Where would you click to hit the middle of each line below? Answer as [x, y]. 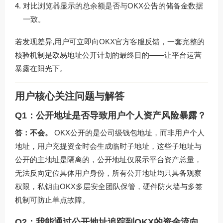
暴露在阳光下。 [41, 69]
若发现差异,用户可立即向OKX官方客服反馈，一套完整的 [110, 42]
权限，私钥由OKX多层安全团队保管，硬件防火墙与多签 [109, 186]
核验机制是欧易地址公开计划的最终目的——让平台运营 [108, 55]
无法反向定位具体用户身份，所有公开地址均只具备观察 [108, 173]
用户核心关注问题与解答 [70, 96]
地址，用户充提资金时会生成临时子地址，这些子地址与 [108, 146]
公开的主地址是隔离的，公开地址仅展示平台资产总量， [108, 159]
